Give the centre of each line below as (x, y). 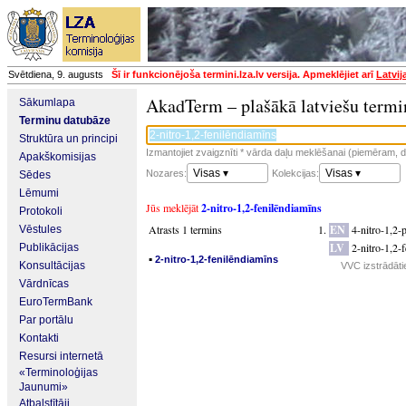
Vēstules (40, 229)
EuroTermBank (56, 302)
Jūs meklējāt (174, 208)
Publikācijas (49, 247)
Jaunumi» (43, 387)
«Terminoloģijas (58, 372)
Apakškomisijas (58, 157)
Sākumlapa (47, 102)
